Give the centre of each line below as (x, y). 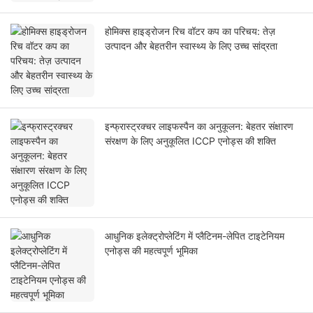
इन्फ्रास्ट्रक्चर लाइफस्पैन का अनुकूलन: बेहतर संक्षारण (199, 126)
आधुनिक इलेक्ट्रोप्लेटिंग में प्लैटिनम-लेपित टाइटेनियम (195, 236)
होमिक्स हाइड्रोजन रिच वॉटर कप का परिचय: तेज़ (190, 31)
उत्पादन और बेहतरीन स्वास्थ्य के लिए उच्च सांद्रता (191, 46)
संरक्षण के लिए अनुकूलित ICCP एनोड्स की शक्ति (190, 141)
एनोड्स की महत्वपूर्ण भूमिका (151, 251)
